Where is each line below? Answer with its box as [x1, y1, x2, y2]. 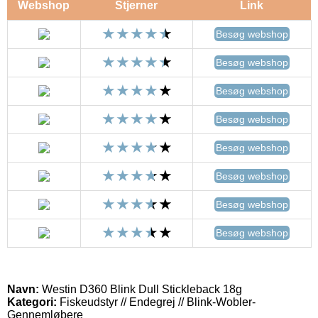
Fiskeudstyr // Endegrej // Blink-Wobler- [57, 295, 256, 308]
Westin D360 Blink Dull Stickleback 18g [39, 283, 242, 295]
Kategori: [7, 295, 57, 308]
